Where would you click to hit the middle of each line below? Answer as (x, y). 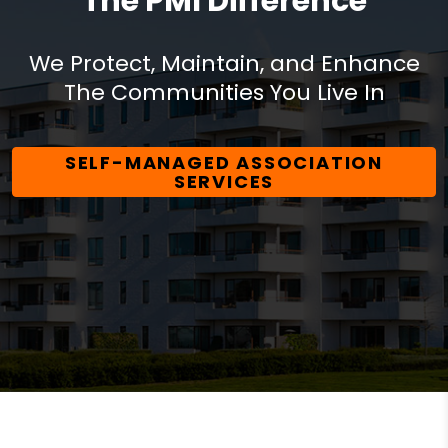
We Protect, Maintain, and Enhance (224, 63)
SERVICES (224, 181)
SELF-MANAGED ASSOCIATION (224, 162)
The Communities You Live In (224, 92)
